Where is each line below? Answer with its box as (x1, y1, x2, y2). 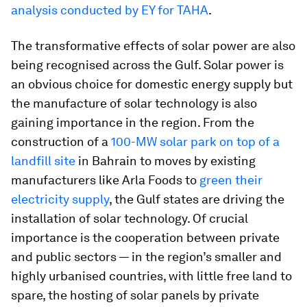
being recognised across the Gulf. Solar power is (11, 58, 284, 72)
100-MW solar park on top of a (111, 134, 280, 149)
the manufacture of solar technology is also (11, 96, 257, 110)
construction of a (11, 134, 111, 149)
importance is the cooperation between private (11, 230, 280, 245)
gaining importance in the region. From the (11, 115, 254, 130)
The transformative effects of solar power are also (11, 38, 295, 53)
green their (199, 173, 262, 187)
